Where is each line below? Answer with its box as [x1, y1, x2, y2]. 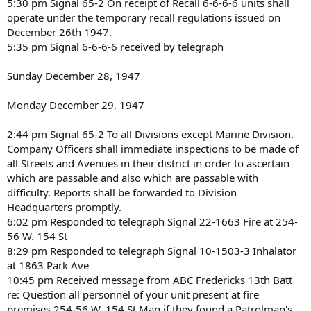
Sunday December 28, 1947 [7, 69, 140, 83]
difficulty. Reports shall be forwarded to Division [7, 185, 237, 200]
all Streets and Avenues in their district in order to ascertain [7, 156, 289, 171]
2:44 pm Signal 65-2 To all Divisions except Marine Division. [7, 127, 294, 142]
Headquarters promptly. [7, 200, 121, 215]
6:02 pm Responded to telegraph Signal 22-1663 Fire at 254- [7, 215, 298, 229]
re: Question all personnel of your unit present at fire [7, 287, 259, 302]
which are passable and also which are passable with [7, 171, 258, 185]
